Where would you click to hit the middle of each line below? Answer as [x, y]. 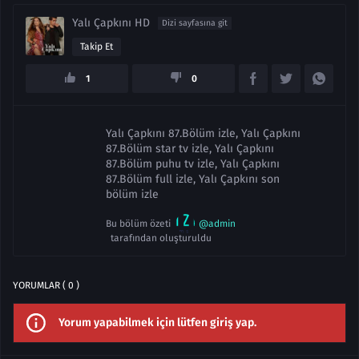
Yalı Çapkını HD [111, 23]
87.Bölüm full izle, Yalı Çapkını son [193, 179]
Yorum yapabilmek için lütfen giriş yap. [157, 323]
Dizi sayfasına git [195, 23]
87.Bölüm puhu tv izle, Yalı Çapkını [193, 164]
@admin [217, 223]
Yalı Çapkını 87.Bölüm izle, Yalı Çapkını [203, 133]
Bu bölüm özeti [141, 223]
